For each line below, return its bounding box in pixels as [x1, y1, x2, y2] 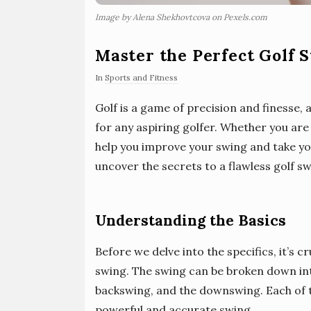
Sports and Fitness [105, 72, 178, 83]
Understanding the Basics [95, 211, 286, 230]
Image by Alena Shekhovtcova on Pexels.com [95, 12, 267, 23]
